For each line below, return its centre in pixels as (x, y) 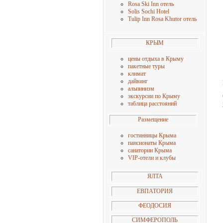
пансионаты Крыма (152, 143)
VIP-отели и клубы (152, 158)
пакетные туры (146, 66)
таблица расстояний (152, 104)
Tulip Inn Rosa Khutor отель (162, 19)
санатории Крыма (150, 150)
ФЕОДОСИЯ (155, 206)
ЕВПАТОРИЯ (155, 191)
